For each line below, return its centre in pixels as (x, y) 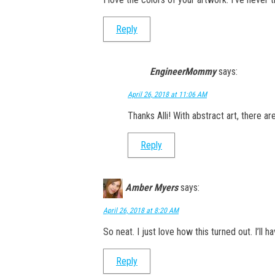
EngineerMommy (183, 72)
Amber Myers (152, 188)
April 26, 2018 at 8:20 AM (141, 211)
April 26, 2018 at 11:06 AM (167, 95)
